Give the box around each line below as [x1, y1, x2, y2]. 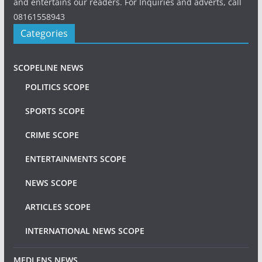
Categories [20, 27, 68, 40]
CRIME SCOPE [25, 129, 79, 140]
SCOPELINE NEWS [13, 62, 84, 73]
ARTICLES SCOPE [25, 201, 91, 212]
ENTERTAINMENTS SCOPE [25, 153, 126, 164]
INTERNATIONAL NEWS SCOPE [25, 225, 144, 236]
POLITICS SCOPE [25, 81, 89, 92]
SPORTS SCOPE [25, 105, 85, 116]
